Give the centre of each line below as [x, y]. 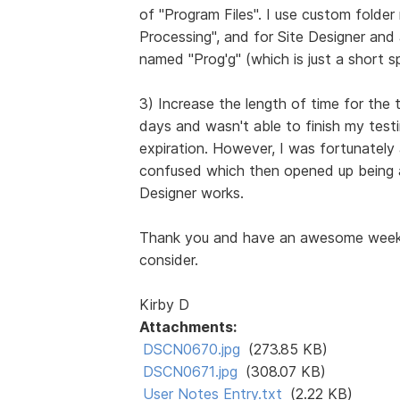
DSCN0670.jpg [191, 349]
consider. [168, 259]
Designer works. [191, 192]
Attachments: [187, 326]
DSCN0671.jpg [190, 371]
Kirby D [164, 304]
